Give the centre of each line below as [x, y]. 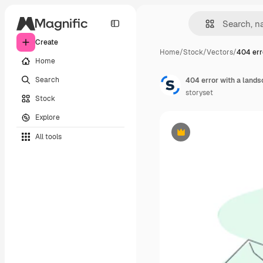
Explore [48, 117]
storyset [199, 93]
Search [47, 80]
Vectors [220, 52]
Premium [195, 136]
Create [47, 42]
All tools [48, 136]
